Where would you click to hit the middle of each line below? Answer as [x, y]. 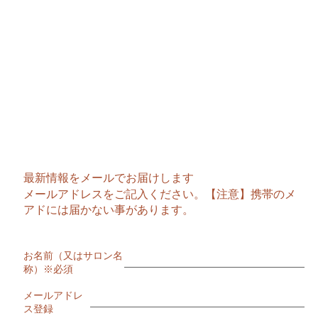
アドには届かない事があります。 [109, 210]
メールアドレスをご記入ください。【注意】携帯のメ [160, 194]
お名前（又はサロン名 [73, 256]
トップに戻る [159, 51]
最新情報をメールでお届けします [109, 178]
